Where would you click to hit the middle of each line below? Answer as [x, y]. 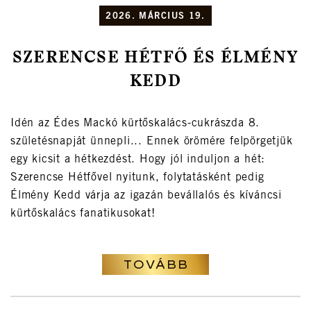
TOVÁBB [155, 265]
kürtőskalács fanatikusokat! [83, 214]
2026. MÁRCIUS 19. [155, 17]
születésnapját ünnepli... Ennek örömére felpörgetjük [152, 142]
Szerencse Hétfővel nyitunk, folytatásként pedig [137, 178]
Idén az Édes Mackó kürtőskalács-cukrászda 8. [135, 124]
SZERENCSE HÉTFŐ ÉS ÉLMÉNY [155, 59]
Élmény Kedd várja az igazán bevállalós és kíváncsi [146, 196]
